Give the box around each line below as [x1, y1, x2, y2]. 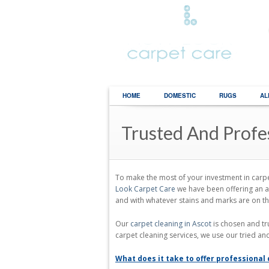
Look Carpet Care [115, 184, 175, 195]
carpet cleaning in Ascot [130, 219, 211, 229]
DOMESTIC [164, 91, 196, 100]
